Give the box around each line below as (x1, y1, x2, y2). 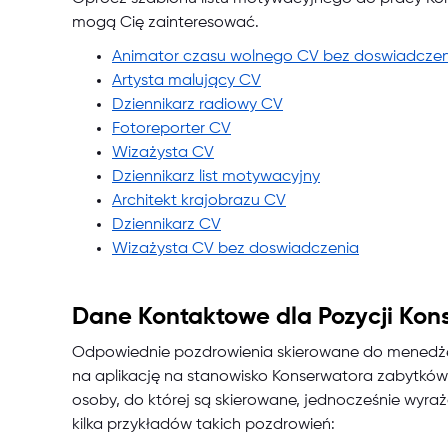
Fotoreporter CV (112, 121, 231, 138)
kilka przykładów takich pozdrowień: (72, 417, 335, 434)
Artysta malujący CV (112, 73, 261, 90)
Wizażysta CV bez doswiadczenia (112, 241, 359, 258)
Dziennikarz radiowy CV (112, 97, 283, 114)
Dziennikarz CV (112, 217, 221, 234)
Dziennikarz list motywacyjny (112, 169, 320, 186)
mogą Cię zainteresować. (72, 15, 259, 32)
